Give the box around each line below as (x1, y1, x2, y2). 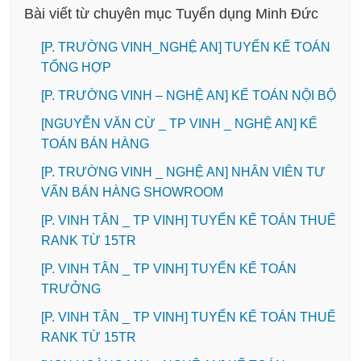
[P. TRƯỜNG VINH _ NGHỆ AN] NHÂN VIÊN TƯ (40, 164, 326, 179)
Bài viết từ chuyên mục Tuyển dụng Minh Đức (24, 5, 318, 22)
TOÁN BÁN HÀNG (40, 136, 152, 151)
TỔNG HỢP (40, 60, 114, 74)
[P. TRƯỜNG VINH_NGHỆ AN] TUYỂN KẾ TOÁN (40, 39, 330, 54)
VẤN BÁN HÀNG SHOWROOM (40, 185, 223, 199)
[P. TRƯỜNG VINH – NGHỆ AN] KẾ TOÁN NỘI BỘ (40, 88, 336, 102)
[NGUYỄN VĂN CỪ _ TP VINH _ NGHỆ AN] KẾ (40, 116, 317, 131)
